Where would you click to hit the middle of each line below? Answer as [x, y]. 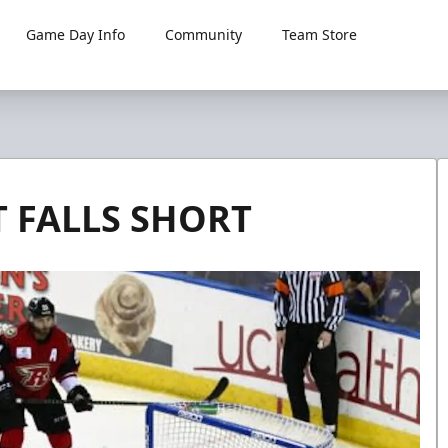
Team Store [320, 34]
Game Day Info [76, 34]
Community [204, 34]
